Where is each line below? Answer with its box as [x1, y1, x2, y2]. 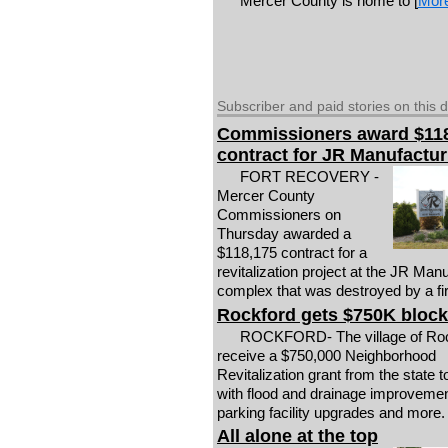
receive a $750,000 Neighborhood [217, 346, 436, 364]
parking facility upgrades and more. [217, 403, 445, 421]
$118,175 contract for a [217, 244, 367, 262]
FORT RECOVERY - [239, 168, 379, 186]
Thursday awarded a [217, 225, 351, 243]
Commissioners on [217, 206, 341, 224]
